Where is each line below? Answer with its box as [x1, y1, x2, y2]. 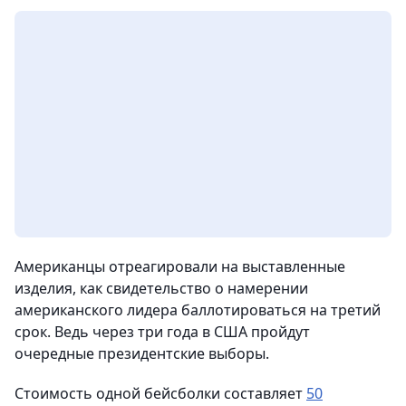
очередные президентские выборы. [14, 343, 269, 363]
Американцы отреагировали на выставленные [14, 256, 345, 276]
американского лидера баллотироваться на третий [14, 300, 381, 320]
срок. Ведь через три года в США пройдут [14, 322, 310, 342]
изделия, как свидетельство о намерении [14, 278, 308, 298]
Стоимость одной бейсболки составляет [14, 383, 306, 403]
